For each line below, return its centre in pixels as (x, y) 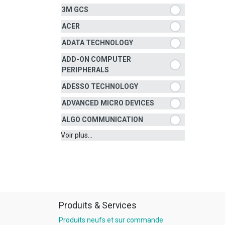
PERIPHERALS (85, 70)
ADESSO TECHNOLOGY (100, 86)
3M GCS (75, 10)
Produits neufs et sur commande (111, 220)
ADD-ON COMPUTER (96, 59)
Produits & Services (98, 205)
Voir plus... (77, 135)
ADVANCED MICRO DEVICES (108, 103)
